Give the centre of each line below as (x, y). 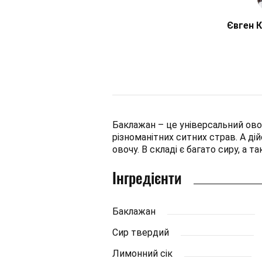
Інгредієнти (147, 177)
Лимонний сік (142, 254)
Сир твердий (141, 232)
